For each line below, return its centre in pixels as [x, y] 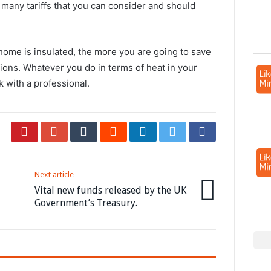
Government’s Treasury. [86, 203]
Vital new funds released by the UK [111, 190]
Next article [54, 174]
